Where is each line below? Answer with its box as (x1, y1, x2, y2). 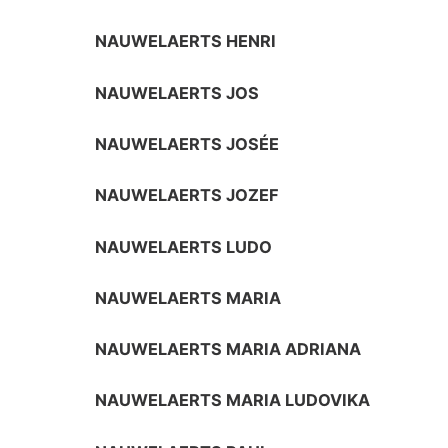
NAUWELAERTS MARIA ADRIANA (95, 339, 362, 360)
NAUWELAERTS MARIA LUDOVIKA (95, 390, 371, 411)
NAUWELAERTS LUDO (95, 236, 273, 257)
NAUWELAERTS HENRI (95, 31, 277, 52)
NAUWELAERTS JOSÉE (95, 134, 280, 155)
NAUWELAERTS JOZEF (95, 185, 280, 206)
